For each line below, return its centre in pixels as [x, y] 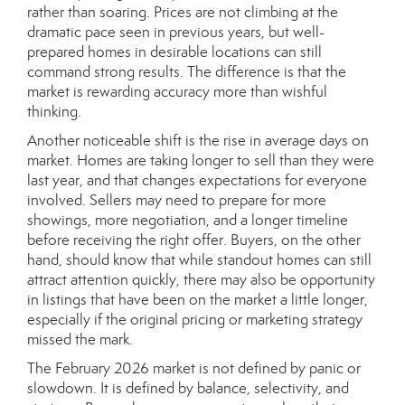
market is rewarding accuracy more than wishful [177, 92]
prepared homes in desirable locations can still [174, 52]
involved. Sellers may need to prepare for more [177, 200]
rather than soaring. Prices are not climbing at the [183, 12]
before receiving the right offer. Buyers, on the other [194, 240]
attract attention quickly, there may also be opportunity [201, 280]
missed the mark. [80, 339]
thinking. [54, 112]
